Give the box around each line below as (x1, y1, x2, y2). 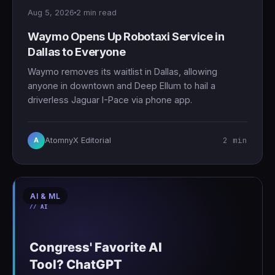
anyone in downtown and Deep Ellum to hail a (28, 80, 215, 91)
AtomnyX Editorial (45, 135, 111, 145)
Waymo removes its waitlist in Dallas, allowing (28, 66, 217, 77)
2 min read (76, 7, 117, 17)
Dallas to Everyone (28, 44, 126, 58)
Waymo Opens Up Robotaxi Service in (28, 29, 225, 43)
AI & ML (30, 191, 61, 201)
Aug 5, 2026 (28, 7, 74, 17)
